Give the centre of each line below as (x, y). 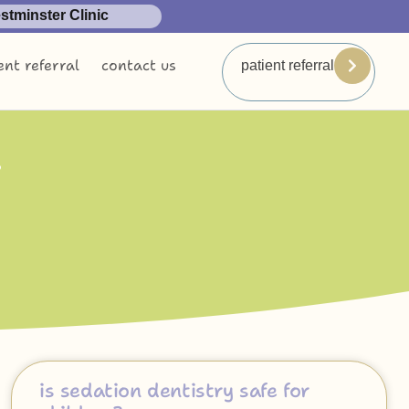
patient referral (287, 65)
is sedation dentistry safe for (175, 391)
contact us (139, 65)
